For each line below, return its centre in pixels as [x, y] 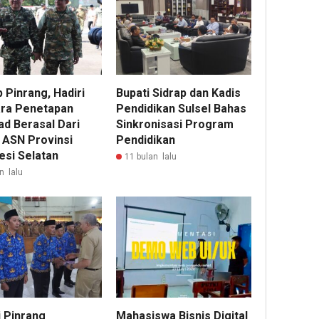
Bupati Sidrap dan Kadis [179, 93]
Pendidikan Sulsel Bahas [182, 108]
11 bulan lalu [151, 156]
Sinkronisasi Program [175, 124]
